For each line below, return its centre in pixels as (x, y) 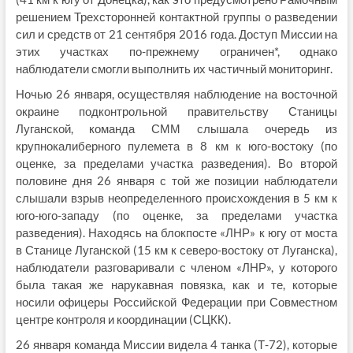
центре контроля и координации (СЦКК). (123, 319)
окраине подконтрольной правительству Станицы (176, 111)
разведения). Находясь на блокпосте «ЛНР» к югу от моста (176, 232)
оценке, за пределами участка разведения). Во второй (176, 163)
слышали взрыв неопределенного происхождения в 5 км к (176, 198)
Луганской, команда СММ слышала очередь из (176, 128)
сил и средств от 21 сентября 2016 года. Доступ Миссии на (176, 34)
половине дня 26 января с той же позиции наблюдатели (176, 180)
